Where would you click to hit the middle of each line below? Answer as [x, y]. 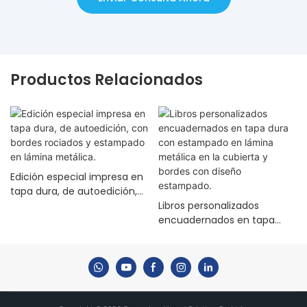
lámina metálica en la [210, 249]
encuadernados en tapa [216, 220]
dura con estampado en [217, 235]
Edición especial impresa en [77, 177]
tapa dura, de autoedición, [74, 192]
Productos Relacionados [107, 79]
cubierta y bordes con [211, 263]
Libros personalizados [208, 206]
